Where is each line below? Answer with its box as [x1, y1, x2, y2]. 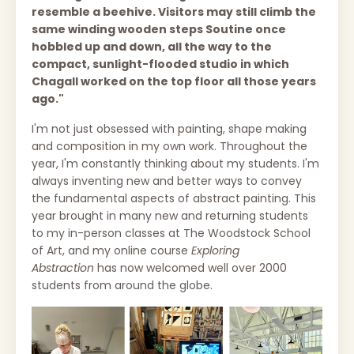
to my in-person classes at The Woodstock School [32, 224, 311, 241]
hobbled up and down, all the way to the [32, 38, 272, 55]
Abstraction [32, 259, 94, 276]
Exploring [191, 242, 239, 258]
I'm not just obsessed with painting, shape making [32, 120, 307, 137]
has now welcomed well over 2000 [94, 259, 287, 276]
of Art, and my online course [32, 242, 191, 258]
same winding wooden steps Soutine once [32, 21, 286, 37]
